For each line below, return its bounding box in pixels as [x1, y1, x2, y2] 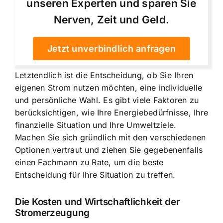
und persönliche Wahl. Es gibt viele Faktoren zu [15, 95, 199, 105]
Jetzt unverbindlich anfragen [47, 43, 176, 54]
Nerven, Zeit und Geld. [53, 13, 170, 26]
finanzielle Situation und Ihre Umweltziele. [15, 119, 177, 130]
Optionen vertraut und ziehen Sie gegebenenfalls [15, 144, 203, 155]
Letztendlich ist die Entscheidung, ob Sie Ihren [15, 70, 194, 80]
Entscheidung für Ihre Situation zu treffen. [15, 169, 176, 180]
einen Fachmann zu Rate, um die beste [15, 157, 164, 167]
